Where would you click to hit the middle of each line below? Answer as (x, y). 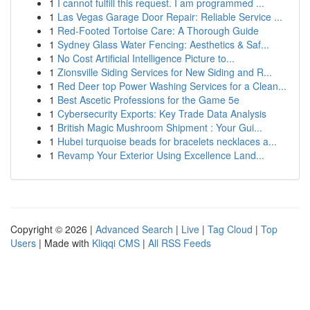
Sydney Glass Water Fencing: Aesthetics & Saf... (163, 44)
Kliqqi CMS (116, 243)
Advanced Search (134, 229)
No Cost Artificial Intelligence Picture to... (146, 58)
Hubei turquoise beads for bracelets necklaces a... (167, 141)
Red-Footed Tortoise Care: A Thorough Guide (158, 30)
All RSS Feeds (180, 243)
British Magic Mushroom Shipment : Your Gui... (160, 127)
